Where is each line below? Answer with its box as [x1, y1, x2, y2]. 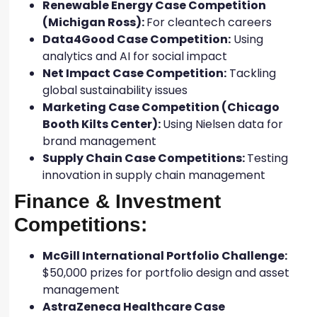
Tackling [226, 64, 276, 81]
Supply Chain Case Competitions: [42, 149, 247, 166]
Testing [247, 149, 288, 166]
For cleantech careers [146, 13, 275, 30]
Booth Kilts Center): [42, 115, 163, 132]
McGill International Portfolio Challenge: [42, 247, 287, 264]
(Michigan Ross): [42, 13, 146, 30]
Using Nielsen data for [163, 115, 283, 132]
